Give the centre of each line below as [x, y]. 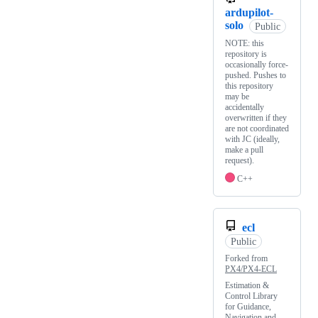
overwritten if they [256, 118]
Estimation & [247, 286]
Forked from [246, 259]
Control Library [251, 296]
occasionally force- [257, 65]
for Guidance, [248, 307]
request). [240, 161]
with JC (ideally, [252, 139]
